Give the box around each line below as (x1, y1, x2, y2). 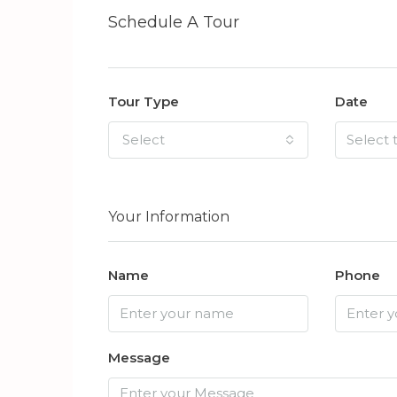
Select (122, 130, 165, 148)
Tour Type (108, 92, 179, 110)
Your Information (108, 207, 230, 225)
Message (108, 348, 170, 366)
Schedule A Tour (108, 12, 239, 32)
